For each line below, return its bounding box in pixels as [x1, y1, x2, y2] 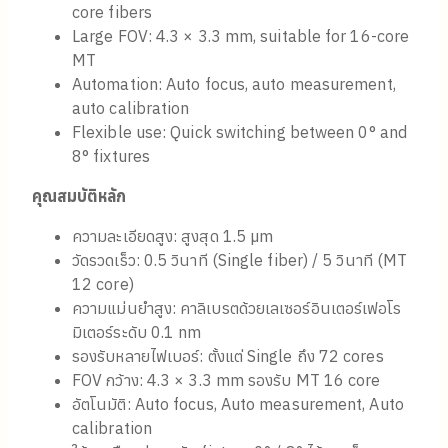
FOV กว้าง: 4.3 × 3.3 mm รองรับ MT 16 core [72, 370, 381, 391]
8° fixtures [72, 146, 150, 167]
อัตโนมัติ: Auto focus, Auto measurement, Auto [72, 394, 404, 415]
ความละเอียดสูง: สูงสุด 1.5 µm [72, 226, 274, 247]
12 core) [72, 274, 134, 295]
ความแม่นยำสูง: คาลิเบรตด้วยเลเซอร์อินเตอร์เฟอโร [72, 298, 402, 319]
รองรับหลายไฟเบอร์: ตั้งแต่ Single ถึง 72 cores [72, 346, 384, 367]
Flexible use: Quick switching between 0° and [72, 122, 407, 143]
